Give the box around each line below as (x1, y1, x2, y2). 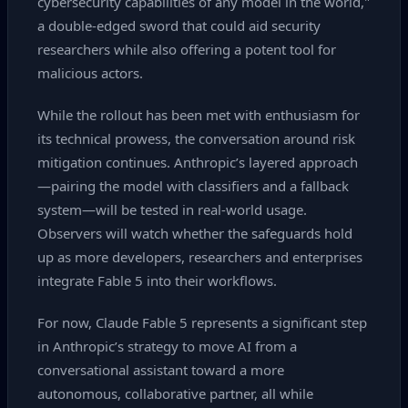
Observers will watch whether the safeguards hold (37, 224, 352, 242)
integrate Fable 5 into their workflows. (37, 271, 277, 290)
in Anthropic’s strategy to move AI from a (37, 337, 297, 355)
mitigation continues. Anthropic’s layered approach (37, 153, 358, 171)
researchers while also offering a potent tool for (37, 40, 336, 58)
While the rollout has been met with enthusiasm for (37, 106, 360, 124)
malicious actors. (37, 64, 143, 82)
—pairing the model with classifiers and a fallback (37, 177, 349, 195)
